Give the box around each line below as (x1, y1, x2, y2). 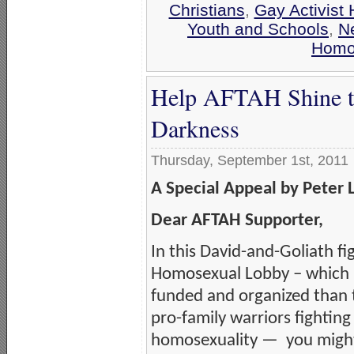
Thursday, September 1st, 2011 (151, 152, 348, 168)
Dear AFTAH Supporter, (151, 211, 323, 230)
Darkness (151, 111, 239, 144)
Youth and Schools (187, 19, 329, 38)
